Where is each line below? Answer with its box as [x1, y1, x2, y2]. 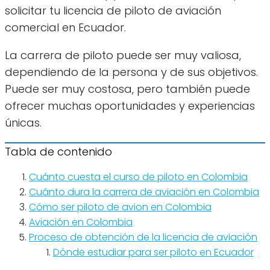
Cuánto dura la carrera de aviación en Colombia [29, 185, 259, 199]
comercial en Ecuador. [5, 20, 126, 36]
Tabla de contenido [5, 144, 112, 160]
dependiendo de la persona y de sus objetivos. [5, 64, 258, 80]
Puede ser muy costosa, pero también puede [5, 81, 250, 97]
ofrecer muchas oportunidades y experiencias [5, 98, 255, 114]
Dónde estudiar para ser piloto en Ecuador [53, 245, 254, 260]
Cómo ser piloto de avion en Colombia [29, 200, 212, 215]
